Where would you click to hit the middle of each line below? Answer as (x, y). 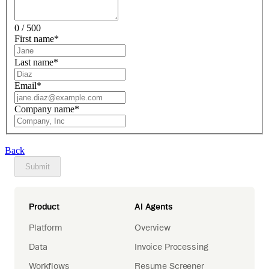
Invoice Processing (171, 247)
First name (34, 39)
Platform (46, 228)
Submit (38, 167)
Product (44, 207)
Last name (34, 62)
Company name (44, 109)
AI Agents (154, 207)
